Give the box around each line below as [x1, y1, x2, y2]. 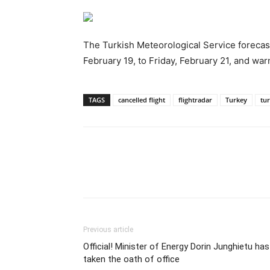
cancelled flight [118, 95, 165, 104]
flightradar [178, 95, 212, 104]
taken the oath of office [83, 253, 180, 265]
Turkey [225, 95, 247, 104]
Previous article [83, 225, 133, 234]
